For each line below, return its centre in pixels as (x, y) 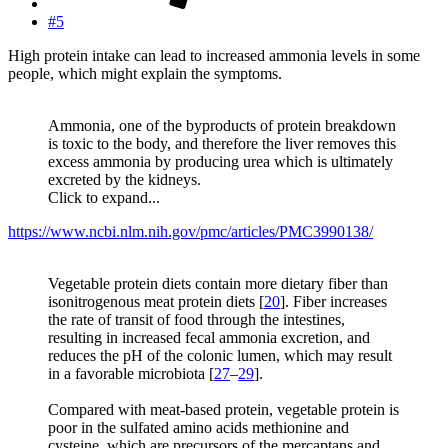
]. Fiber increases (333, 302)
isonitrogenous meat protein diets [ (156, 302)
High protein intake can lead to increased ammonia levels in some (214, 56)
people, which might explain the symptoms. (145, 74)
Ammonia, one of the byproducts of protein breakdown (222, 126)
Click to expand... (104, 198)
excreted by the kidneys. (124, 180)
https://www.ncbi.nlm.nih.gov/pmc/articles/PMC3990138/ (190, 232)
